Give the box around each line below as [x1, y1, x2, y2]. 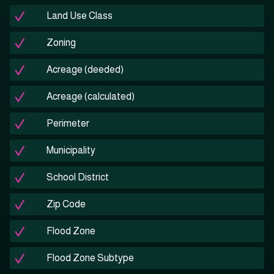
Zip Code [46, 199, 86, 210]
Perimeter [46, 118, 89, 129]
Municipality [46, 145, 95, 156]
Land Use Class [46, 10, 113, 21]
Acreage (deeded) [46, 64, 124, 75]
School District [46, 172, 109, 183]
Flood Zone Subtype [46, 253, 134, 264]
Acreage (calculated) [46, 91, 135, 102]
